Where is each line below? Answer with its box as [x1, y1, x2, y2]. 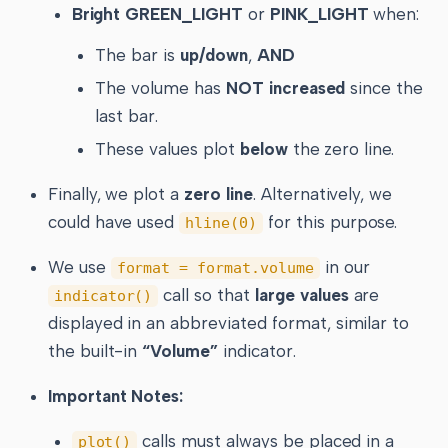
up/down [180, 44, 248, 65]
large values [254, 284, 349, 305]
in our [319, 256, 370, 277]
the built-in [47, 340, 143, 361]
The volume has [95, 77, 226, 98]
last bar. [95, 105, 159, 126]
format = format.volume [116, 258, 314, 277]
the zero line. [287, 138, 395, 159]
